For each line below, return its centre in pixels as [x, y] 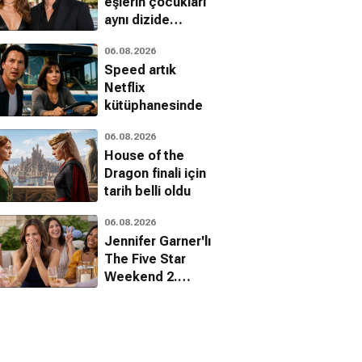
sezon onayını [146, 294]
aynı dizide [137, 19]
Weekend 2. [141, 276]
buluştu [126, 37]
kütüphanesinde [154, 105]
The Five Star [145, 259]
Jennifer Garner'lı [158, 241]
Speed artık [140, 69]
